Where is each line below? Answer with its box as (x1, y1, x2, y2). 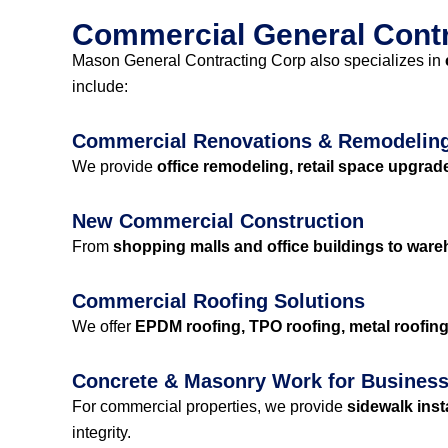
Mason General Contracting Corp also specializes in (72, 52, 445, 69)
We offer (72, 318, 135, 335)
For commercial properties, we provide (72, 398, 347, 415)
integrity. (72, 424, 131, 441)
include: (72, 78, 128, 95)
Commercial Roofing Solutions (72, 290, 365, 312)
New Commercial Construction (72, 210, 364, 232)
